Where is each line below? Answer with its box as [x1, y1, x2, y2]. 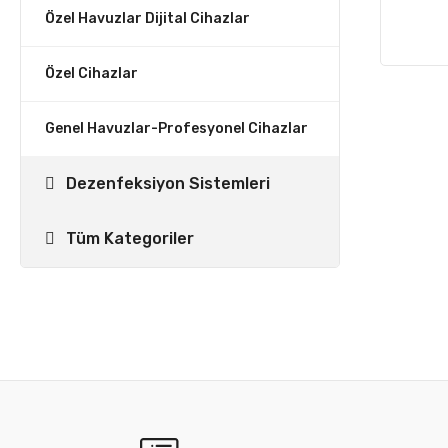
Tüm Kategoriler [66, 229, 194, 248]
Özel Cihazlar [45, 65, 138, 82]
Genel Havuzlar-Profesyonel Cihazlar [45, 120, 308, 137]
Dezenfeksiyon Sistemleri [66, 174, 270, 193]
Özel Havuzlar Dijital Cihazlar [45, 10, 250, 27]
